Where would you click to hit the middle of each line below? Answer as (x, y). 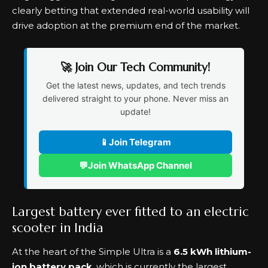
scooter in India (58, 228)
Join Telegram (140, 142)
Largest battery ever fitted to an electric (130, 211)
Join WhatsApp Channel (140, 165)
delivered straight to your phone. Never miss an (135, 98)
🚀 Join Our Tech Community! (135, 67)
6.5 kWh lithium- (212, 252)
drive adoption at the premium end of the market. (126, 25)
